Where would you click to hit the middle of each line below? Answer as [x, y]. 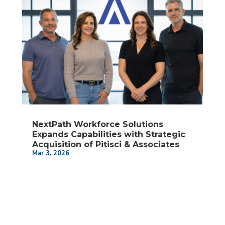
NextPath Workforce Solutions [97, 125]
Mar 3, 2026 [50, 153]
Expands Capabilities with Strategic [108, 135]
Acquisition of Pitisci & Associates [105, 145]
